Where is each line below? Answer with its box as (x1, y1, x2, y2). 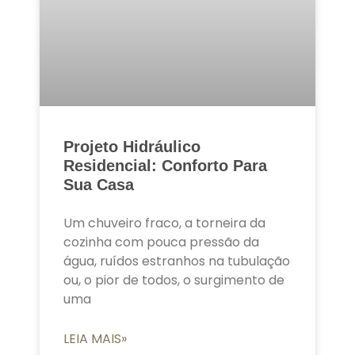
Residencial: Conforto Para (63, 157, 267, 175)
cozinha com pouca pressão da (63, 233, 259, 252)
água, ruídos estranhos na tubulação (63, 252, 290, 271)
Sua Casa (63, 176, 134, 194)
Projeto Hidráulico (63, 138, 200, 156)
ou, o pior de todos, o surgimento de (63, 271, 284, 290)
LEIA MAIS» (63, 330, 127, 349)
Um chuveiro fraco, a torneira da (63, 214, 265, 233)
